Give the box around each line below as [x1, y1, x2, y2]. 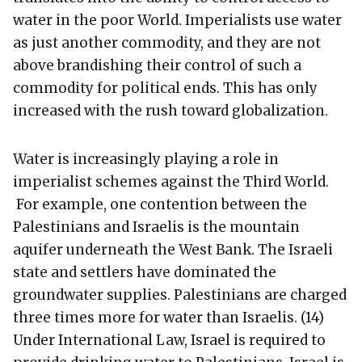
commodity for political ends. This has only [13, 78, 318, 97]
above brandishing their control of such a [13, 56, 301, 74]
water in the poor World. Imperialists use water [13, 11, 342, 29]
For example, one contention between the [13, 195, 307, 213]
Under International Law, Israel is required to [13, 330, 326, 349]
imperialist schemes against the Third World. [13, 172, 329, 191]
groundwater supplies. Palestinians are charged [13, 285, 347, 304]
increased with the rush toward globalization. [13, 101, 328, 120]
